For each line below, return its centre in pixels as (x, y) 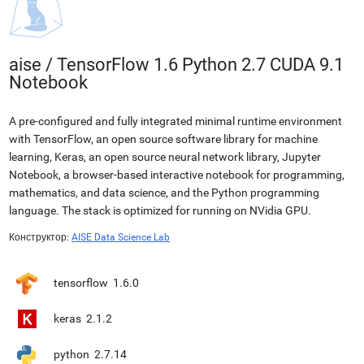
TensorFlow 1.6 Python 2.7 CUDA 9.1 (200, 65)
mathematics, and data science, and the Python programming (164, 193)
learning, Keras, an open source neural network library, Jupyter (165, 157)
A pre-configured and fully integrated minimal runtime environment (175, 121)
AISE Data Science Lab (121, 237)
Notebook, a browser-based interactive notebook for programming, (177, 175)
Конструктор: (39, 237)
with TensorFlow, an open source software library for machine (163, 139)
